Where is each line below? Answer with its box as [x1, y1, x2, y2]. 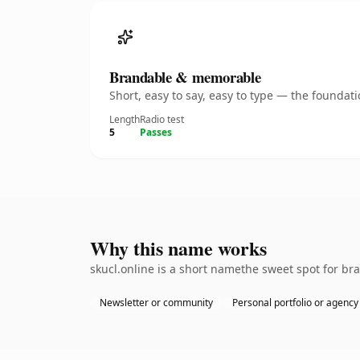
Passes [140, 125, 172, 139]
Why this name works [90, 234, 267, 262]
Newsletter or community [100, 296, 213, 309]
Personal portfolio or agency [232, 296, 358, 309]
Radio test [140, 112, 184, 126]
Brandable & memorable [109, 66, 261, 88]
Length [109, 112, 140, 126]
